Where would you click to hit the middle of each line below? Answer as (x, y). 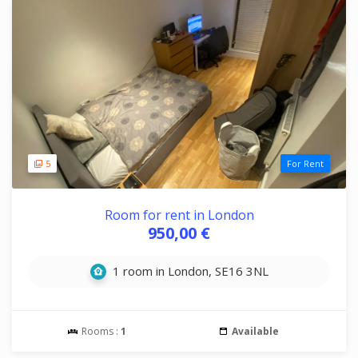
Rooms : (100, 331)
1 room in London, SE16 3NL (189, 271)
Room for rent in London (179, 215)
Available (255, 331)
